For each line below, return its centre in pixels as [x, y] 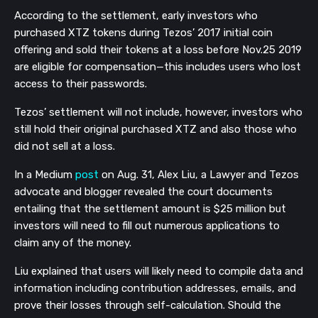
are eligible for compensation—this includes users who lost [158, 66]
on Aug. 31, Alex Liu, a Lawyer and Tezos [199, 174]
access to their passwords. [81, 83]
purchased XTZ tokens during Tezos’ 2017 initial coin [143, 32]
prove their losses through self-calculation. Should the [148, 305]
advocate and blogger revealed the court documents [143, 191]
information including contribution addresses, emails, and [155, 288]
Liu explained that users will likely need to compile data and [159, 271]
